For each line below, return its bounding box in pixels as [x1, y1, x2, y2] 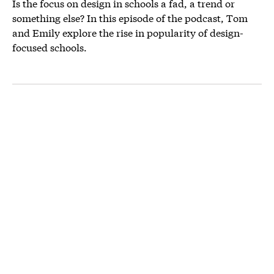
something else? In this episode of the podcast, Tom [12, 10, 248, 25]
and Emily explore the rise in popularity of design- [12, 25, 243, 40]
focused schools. [12, 40, 87, 54]
